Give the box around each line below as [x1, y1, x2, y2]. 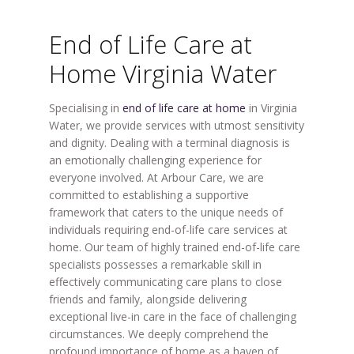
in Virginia [245, 100, 297, 115]
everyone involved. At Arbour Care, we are [48, 170, 264, 185]
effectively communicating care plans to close [48, 274, 282, 289]
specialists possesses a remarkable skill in [48, 257, 262, 272]
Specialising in [48, 100, 122, 115]
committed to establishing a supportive [48, 187, 249, 202]
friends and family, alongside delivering [48, 292, 247, 307]
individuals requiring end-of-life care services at [48, 222, 288, 237]
